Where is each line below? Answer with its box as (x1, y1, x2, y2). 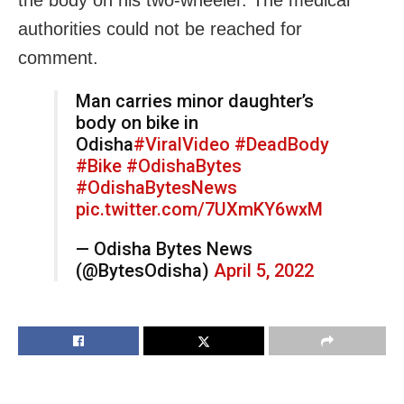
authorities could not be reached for (18, 19, 302, 40)
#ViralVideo (133, 133, 230, 156)
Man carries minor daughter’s (76, 90, 314, 113)
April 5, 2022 (214, 260, 314, 282)
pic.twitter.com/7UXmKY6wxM (76, 198, 323, 221)
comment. (18, 48, 98, 69)
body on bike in (76, 112, 198, 134)
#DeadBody (234, 133, 329, 156)
